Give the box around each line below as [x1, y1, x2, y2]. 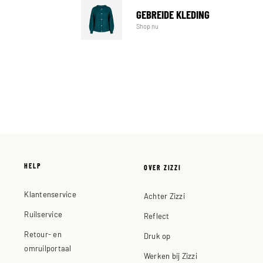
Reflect [143, 210, 170, 221]
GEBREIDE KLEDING [136, 8, 210, 22]
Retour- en [24, 228, 62, 239]
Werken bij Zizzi [143, 250, 197, 261]
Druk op [143, 230, 171, 241]
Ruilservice [24, 208, 63, 219]
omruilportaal [24, 242, 72, 253]
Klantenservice [24, 188, 76, 199]
